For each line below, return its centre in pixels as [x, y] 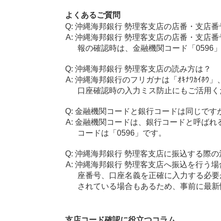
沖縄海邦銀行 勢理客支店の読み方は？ [143, 69]
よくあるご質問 [92, 15]
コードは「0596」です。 [122, 133]
